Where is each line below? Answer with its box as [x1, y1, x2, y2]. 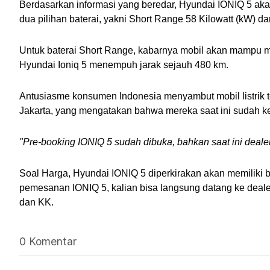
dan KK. [19, 197, 54, 207]
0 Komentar [19, 235, 77, 248]
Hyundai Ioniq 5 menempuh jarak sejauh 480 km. [19, 60, 228, 70]
